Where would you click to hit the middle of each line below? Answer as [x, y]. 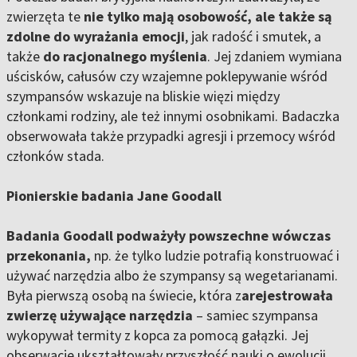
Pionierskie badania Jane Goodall [114, 196]
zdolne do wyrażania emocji [96, 37]
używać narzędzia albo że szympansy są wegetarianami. [172, 276]
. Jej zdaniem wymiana [275, 57]
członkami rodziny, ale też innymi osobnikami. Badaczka [173, 116]
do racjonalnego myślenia [125, 57]
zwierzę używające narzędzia [101, 316]
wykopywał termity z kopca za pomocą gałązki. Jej [157, 335]
